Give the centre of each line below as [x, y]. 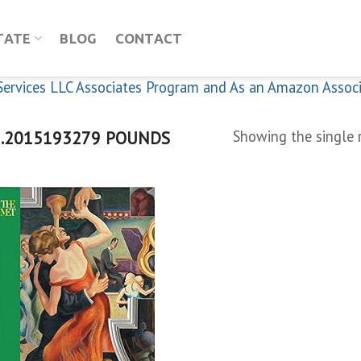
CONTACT [149, 38]
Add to [145, 263]
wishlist [144, 277]
